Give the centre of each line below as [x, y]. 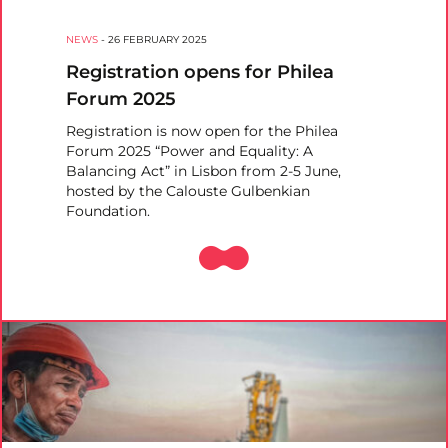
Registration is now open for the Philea [202, 131]
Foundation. [108, 211]
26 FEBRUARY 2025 [157, 40]
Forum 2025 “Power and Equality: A [189, 151]
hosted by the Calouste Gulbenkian [188, 191]
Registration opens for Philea [200, 72]
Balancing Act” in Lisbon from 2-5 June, [203, 171]
